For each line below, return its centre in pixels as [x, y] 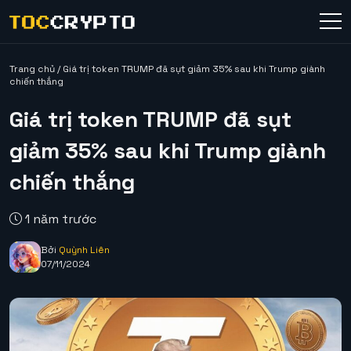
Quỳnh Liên [84, 250]
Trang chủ [32, 69]
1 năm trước [59, 219]
